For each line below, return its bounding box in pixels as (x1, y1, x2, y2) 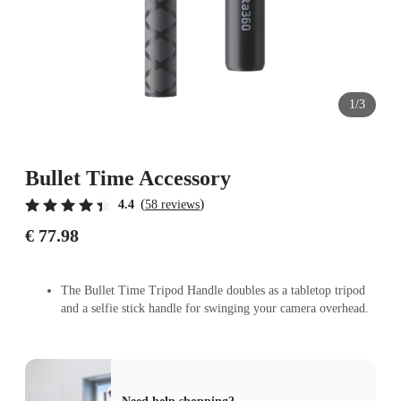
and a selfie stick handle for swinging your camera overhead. (61, 302, 369, 315)
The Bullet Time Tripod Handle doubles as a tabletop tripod (61, 284, 365, 297)
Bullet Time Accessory (25, 166, 231, 190)
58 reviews (145, 198, 200, 211)
